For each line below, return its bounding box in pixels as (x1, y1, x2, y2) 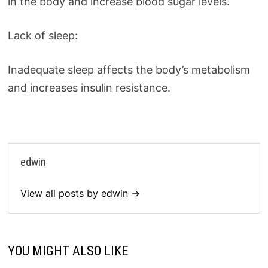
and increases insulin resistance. (7, 81, 170, 94)
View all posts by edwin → (20, 187, 140, 199)
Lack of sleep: (7, 29, 78, 42)
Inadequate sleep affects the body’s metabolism (7, 63, 250, 76)
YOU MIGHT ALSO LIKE (7, 243, 128, 258)
